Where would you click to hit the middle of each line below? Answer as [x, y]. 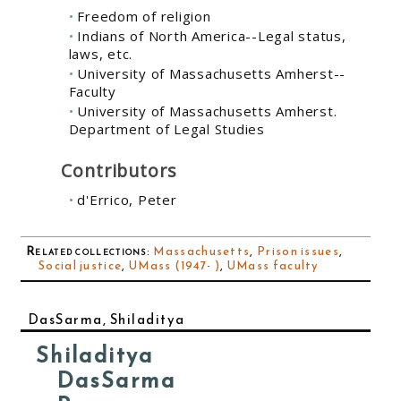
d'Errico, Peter [127, 200]
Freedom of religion [144, 16]
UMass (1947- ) [175, 265]
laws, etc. [100, 53]
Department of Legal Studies [166, 128]
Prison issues [298, 251]
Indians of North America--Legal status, [212, 35]
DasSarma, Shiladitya [106, 319]
